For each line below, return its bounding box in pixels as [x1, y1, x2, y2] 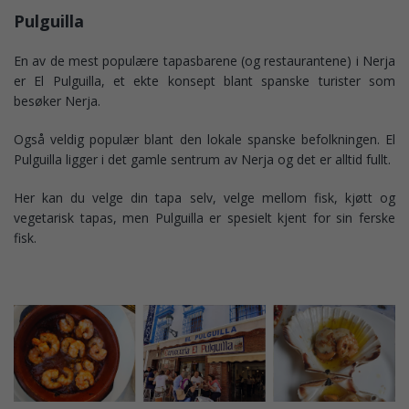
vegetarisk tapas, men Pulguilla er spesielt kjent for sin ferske [14, 209, 395, 227]
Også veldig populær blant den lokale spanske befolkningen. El [14, 131, 395, 149]
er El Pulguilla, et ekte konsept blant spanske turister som [14, 72, 395, 90]
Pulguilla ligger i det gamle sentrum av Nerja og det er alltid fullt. [14, 151, 391, 169]
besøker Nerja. [14, 92, 100, 110]
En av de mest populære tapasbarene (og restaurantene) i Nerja [14, 52, 395, 70]
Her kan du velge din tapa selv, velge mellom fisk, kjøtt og [14, 189, 395, 207]
